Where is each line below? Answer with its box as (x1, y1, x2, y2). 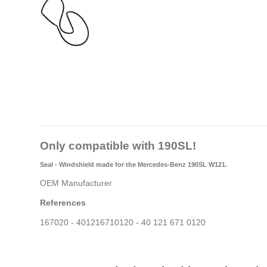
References (40, 198, 86, 208)
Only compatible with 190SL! (40, 139, 196, 152)
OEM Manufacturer (40, 178, 112, 188)
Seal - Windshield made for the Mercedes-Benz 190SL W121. (40, 161, 227, 169)
